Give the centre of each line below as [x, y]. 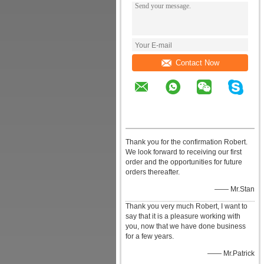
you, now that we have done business [186, 226]
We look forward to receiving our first [184, 152]
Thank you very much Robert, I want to [187, 206]
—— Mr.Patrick [231, 253]
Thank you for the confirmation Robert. [187, 142]
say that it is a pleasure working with [183, 216]
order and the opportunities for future [184, 162]
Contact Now [197, 62]
